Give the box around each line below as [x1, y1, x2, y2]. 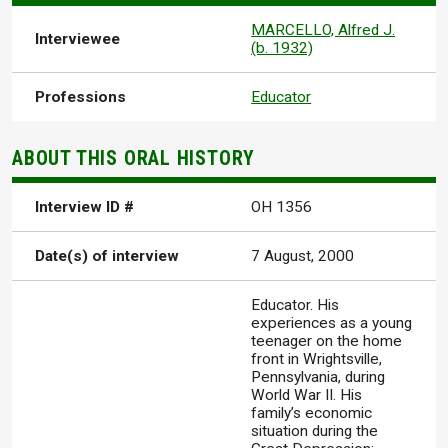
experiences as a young [251, 314, 413, 333]
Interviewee [35, 29, 121, 48]
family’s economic [251, 404, 373, 423]
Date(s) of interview [35, 247, 180, 266]
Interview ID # [35, 198, 135, 217]
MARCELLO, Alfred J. [251, 20, 396, 39]
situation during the [251, 422, 379, 441]
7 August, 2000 [251, 247, 355, 266]
